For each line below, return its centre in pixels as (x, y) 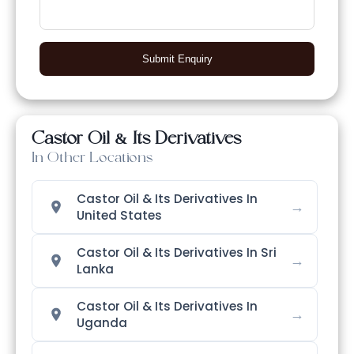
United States (119, 215)
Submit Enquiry (177, 58)
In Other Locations (92, 159)
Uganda (102, 322)
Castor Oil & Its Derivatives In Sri (177, 252)
